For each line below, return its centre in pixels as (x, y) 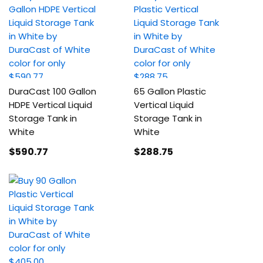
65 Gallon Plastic (170, 91)
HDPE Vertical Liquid (50, 105)
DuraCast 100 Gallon (53, 91)
